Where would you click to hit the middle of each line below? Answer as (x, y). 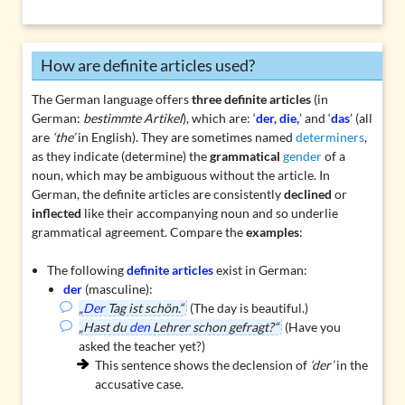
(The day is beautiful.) (248, 308)
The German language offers (111, 99)
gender (302, 156)
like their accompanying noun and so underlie (209, 213)
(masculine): (117, 289)
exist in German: (261, 270)
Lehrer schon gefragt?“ (215, 327)
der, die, (277, 118)
